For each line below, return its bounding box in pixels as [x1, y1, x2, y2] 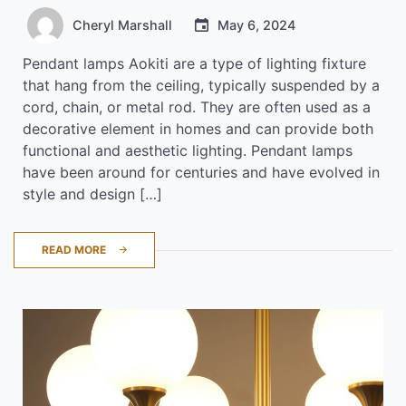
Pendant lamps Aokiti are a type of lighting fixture [23, 53, 366, 72]
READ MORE [42, 242, 106, 256]
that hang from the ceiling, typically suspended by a [23, 75, 380, 94]
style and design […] [23, 184, 162, 203]
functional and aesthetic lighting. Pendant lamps [23, 140, 353, 159]
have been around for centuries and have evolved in [23, 162, 380, 181]
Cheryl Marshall [72, 16, 172, 33]
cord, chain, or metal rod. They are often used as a [23, 97, 371, 116]
